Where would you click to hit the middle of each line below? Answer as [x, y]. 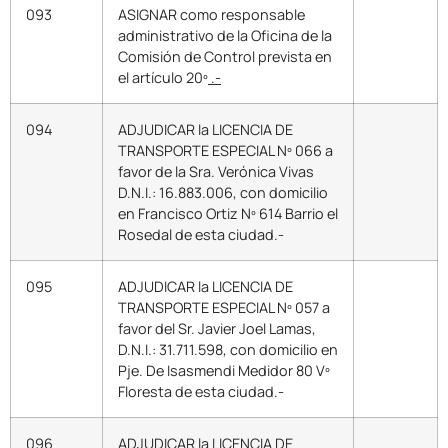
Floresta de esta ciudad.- [201, 392]
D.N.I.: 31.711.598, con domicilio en [228, 350]
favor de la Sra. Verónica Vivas [216, 172]
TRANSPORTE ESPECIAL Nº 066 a [225, 151]
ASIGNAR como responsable [211, 15]
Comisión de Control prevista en [225, 57]
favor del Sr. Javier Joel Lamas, [217, 329]
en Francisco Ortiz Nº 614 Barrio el [228, 214]
